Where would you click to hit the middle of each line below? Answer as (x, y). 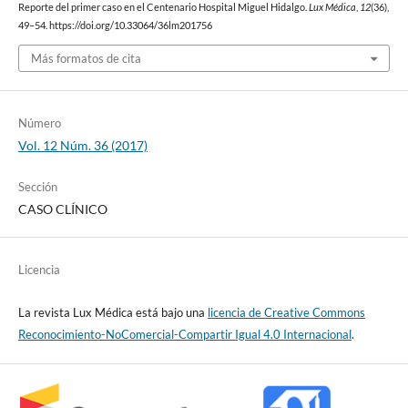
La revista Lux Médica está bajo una (112, 312)
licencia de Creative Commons (286, 312)
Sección (37, 186)
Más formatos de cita (86, 58)
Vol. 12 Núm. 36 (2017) (82, 145)
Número (39, 122)
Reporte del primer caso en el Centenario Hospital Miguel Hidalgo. (163, 8)
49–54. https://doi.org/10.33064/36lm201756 (115, 26)
